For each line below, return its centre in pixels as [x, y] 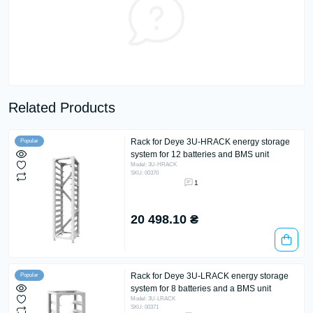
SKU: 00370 [145, 173]
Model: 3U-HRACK [154, 164]
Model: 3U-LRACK [153, 298]
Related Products [62, 107]
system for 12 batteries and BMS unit [200, 154]
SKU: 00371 [145, 307]
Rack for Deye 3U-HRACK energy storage [210, 141]
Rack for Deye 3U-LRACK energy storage [210, 276]
